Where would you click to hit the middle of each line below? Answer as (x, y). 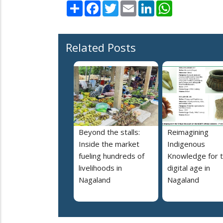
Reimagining (188, 132)
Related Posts (101, 48)
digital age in (189, 168)
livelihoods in (100, 168)
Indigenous (186, 144)
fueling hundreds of (111, 156)
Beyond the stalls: (109, 132)
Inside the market (109, 144)
